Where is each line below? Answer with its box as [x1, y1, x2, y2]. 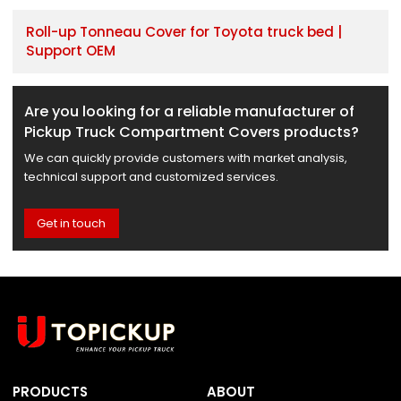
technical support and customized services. [23, 168, 278, 186]
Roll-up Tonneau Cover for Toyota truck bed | [25, 22, 342, 42]
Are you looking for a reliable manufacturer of [23, 100, 354, 122]
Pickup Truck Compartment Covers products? [23, 121, 359, 142]
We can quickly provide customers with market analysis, [23, 149, 347, 167]
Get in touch [37, 214, 107, 232]
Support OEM [25, 41, 115, 61]
